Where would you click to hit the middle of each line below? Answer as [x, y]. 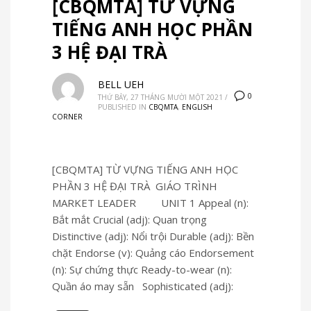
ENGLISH [197, 107]
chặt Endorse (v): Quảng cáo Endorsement [153, 252]
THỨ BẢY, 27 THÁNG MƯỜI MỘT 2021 [160, 97]
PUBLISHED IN [122, 107]
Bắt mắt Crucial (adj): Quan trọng [129, 219]
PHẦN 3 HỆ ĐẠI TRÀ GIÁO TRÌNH [135, 186]
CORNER [67, 116]
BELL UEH [121, 84]
